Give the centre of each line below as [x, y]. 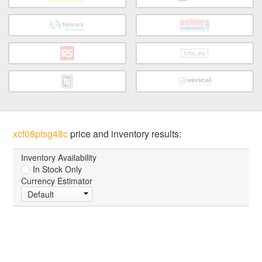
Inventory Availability [59, 158]
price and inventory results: [125, 134]
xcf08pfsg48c [41, 134]
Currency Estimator [57, 181]
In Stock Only [56, 169]
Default [41, 194]
